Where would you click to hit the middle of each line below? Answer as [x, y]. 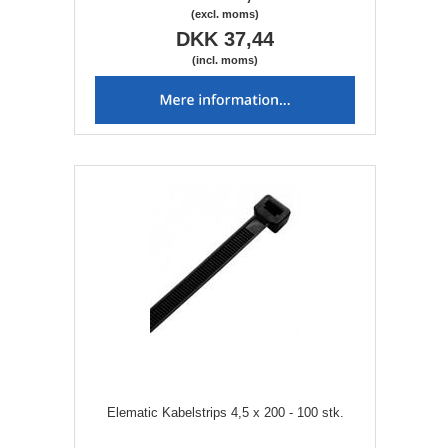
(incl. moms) [225, 60]
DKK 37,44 [225, 39]
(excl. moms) [225, 14]
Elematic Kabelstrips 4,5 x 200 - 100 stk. [225, 413]
